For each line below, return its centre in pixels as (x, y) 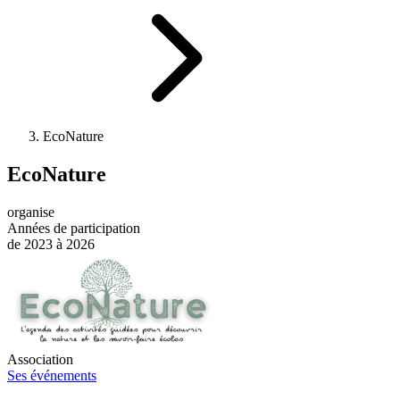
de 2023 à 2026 (51, 244)
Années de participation (74, 228)
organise (31, 212)
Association (40, 359)
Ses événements (52, 375)
